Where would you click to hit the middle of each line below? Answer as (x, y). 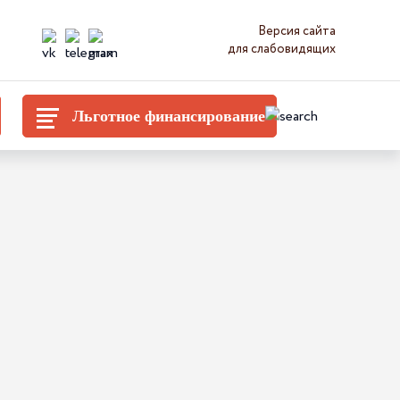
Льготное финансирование (169, 116)
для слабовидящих (281, 49)
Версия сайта (296, 31)
